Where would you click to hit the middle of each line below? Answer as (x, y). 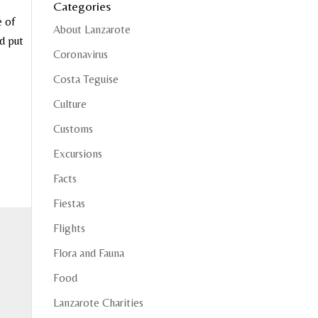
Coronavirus (80, 54)
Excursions (77, 154)
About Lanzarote (92, 29)
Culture (70, 104)
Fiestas (69, 203)
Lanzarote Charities (98, 303)
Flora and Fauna (88, 253)
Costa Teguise (86, 79)
